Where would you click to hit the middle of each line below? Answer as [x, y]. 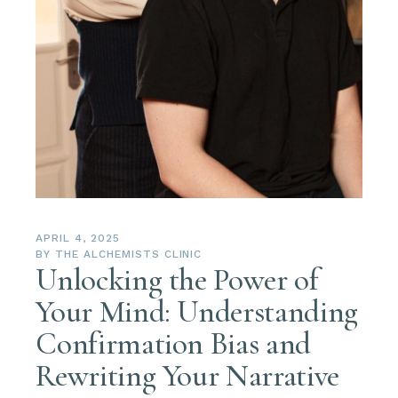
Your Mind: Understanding [197, 312]
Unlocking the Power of [177, 280]
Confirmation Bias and [173, 344]
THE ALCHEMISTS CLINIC [129, 255]
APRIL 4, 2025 [78, 239]
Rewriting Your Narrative [187, 376]
